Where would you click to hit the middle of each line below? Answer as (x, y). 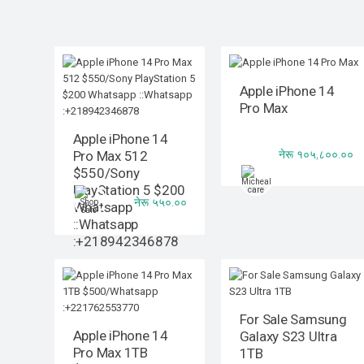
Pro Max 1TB (110, 353)
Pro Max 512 (110, 156)
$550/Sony (106, 173)
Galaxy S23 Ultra (288, 337)
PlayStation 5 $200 (129, 191)
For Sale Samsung (293, 320)
